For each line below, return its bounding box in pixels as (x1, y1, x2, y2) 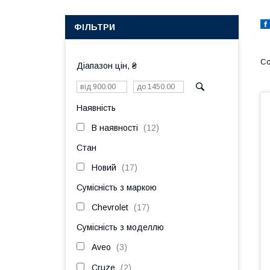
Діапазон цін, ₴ (77, 61, 137, 71)
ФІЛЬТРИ (74, 22, 115, 32)
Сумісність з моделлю (77, 222, 164, 232)
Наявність (77, 103, 116, 113)
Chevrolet (92, 202, 128, 212)
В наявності (92, 123, 138, 133)
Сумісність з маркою (77, 183, 157, 192)
